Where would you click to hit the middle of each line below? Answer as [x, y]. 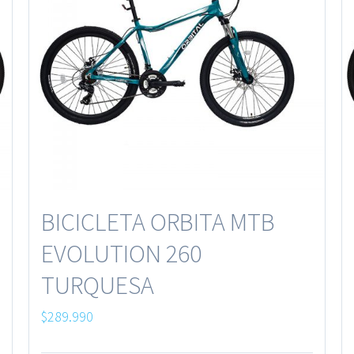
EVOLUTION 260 [121, 253]
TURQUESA [97, 285]
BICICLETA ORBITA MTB [158, 222]
